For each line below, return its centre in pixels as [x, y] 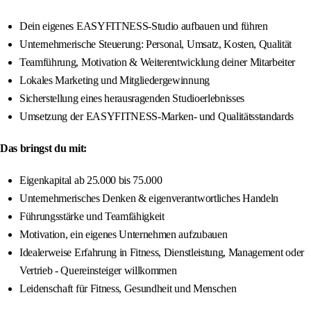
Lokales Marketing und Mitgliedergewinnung [115, 81]
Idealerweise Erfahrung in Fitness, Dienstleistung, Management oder [162, 253]
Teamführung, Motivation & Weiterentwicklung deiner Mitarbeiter [158, 62]
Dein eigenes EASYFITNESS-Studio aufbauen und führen [144, 26]
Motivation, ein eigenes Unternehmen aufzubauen [124, 235]
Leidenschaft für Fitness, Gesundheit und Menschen [128, 289]
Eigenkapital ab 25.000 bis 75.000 [91, 180]
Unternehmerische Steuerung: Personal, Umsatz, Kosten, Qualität [156, 44]
